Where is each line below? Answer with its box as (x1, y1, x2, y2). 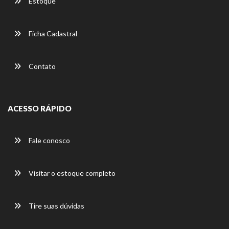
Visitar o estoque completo (27, 168, 116, 177)
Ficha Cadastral (27, 29, 77, 38)
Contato (27, 61, 56, 71)
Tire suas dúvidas (27, 201, 84, 210)
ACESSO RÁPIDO (8, 103, 72, 113)
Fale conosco (27, 135, 70, 145)
